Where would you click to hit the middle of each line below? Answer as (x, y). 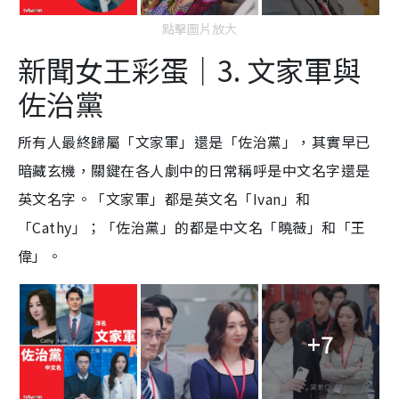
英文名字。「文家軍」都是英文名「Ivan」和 (164, 199)
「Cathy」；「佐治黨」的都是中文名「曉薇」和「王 (192, 228)
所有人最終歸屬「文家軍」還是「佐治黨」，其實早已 (194, 142)
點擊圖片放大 (199, 29)
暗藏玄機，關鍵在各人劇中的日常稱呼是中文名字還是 (194, 171)
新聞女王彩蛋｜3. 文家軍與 (189, 70)
